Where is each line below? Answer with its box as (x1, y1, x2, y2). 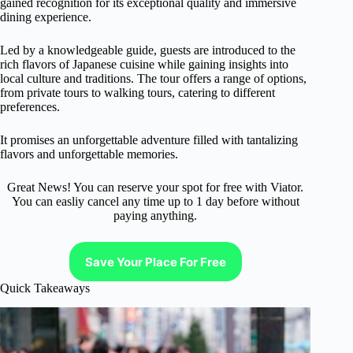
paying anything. (113, 209, 198, 222)
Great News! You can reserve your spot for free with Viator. (7, 180, 304, 194)
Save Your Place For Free (84, 254, 226, 269)
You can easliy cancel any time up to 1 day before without (11, 195, 299, 208)
